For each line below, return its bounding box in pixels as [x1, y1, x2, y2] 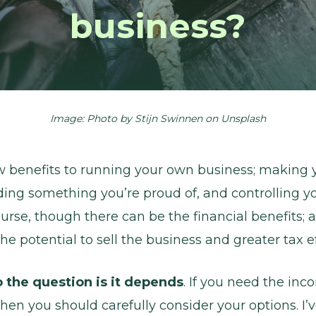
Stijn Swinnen [135, 111, 202, 125]
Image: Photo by [50, 111, 135, 125]
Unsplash [221, 111, 266, 125]
